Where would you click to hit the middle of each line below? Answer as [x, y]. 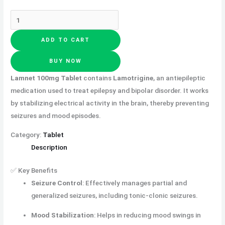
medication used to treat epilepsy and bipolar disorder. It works [110, 90]
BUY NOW [66, 61]
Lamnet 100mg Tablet [46, 78]
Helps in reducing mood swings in [149, 215]
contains [98, 78]
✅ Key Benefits [34, 170]
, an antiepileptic [180, 78]
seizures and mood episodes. [56, 115]
